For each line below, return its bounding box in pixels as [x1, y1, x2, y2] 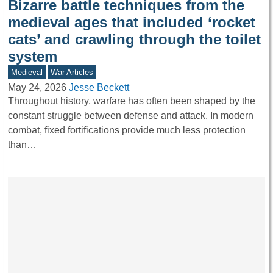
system [8, 48, 57, 65]
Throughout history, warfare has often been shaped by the [8, 96, 255, 107]
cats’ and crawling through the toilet [8, 30, 261, 48]
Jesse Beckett [69, 82, 129, 93]
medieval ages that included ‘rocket [8, 13, 255, 30]
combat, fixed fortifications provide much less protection [8, 125, 246, 136]
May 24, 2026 [8, 82, 66, 93]
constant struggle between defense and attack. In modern [8, 110, 253, 121]
